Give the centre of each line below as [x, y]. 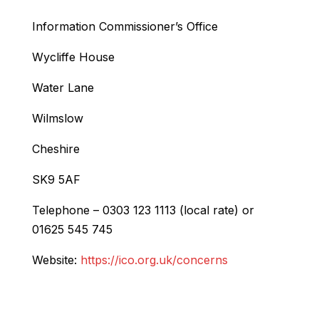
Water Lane [63, 87]
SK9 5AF [56, 179]
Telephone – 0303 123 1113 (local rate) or [143, 210]
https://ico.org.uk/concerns [154, 260]
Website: [56, 260]
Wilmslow [57, 118]
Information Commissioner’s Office [125, 26]
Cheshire [56, 148]
